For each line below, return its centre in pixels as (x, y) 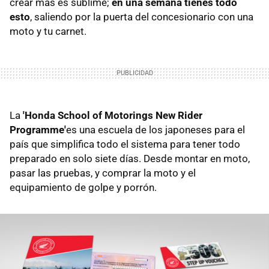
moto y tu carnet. (48, 32)
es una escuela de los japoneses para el (156, 130)
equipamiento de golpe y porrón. (83, 188)
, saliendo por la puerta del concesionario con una (142, 17)
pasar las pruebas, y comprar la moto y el (103, 173)
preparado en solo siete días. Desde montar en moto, (130, 159)
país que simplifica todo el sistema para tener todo (125, 144)
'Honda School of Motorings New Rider (113, 116)
